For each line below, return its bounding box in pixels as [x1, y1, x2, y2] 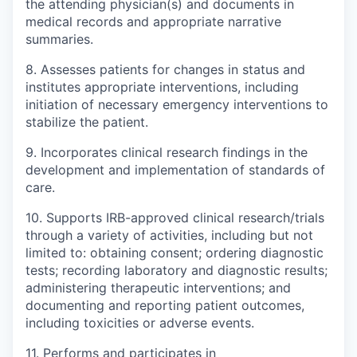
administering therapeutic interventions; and [25, 279, 291, 296]
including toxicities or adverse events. [25, 314, 254, 331]
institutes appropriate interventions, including [25, 78, 299, 95]
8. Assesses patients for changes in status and [25, 61, 305, 77]
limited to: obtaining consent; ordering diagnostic [25, 244, 324, 261]
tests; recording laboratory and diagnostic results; [25, 261, 328, 278]
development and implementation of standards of [25, 161, 325, 178]
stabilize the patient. [25, 113, 148, 130]
